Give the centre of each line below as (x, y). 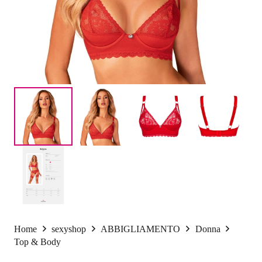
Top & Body (37, 242)
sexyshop (69, 229)
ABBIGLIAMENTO (141, 229)
